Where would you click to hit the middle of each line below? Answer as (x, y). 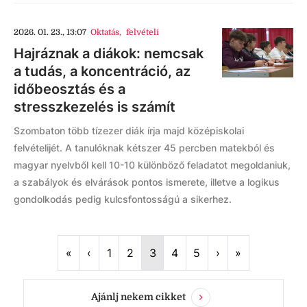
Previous (113, 253)
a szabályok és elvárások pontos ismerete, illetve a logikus (147, 182)
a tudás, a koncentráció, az (102, 71)
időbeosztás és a (70, 89)
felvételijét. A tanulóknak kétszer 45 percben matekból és (144, 148)
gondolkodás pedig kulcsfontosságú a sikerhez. (124, 199)
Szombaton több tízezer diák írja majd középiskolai (129, 131)
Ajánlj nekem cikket (138, 296)
